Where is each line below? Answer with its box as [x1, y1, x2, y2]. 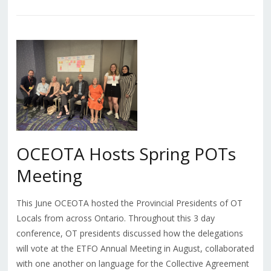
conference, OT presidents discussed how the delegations [16, 227, 243, 239]
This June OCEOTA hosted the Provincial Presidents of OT [16, 197, 243, 209]
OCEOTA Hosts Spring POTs [16, 142, 236, 165]
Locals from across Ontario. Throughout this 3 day [16, 212, 215, 224]
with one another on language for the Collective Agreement [16, 257, 249, 269]
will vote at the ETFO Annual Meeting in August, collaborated [16, 242, 254, 254]
